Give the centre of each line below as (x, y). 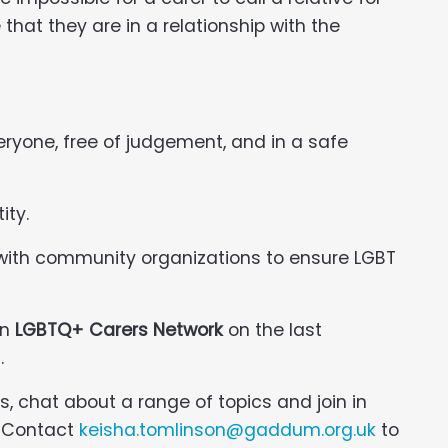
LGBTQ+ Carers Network (119, 329)
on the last (272, 329)
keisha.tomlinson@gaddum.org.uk (227, 429)
